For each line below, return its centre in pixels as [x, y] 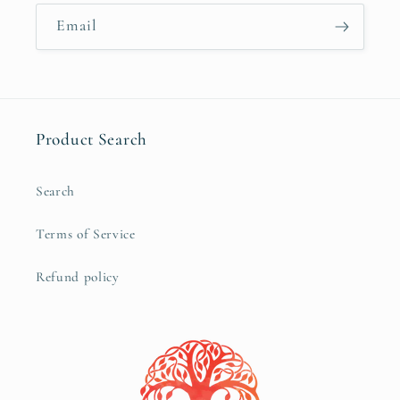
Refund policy [78, 276]
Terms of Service [86, 233]
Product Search [92, 139]
